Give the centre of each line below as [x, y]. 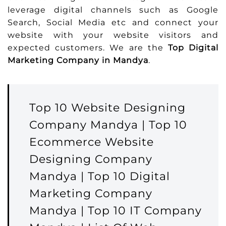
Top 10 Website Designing [107, 107]
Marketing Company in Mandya [78, 60]
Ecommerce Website [92, 142]
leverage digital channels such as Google [113, 10]
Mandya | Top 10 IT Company [116, 210]
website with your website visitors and [113, 35]
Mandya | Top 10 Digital [100, 176]
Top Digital [193, 47]
